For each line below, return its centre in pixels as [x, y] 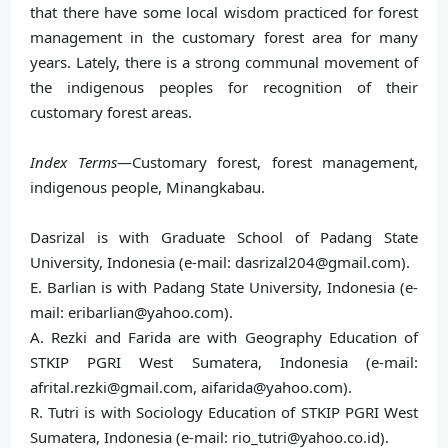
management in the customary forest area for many [224, 37]
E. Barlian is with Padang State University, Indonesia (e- [224, 287]
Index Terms [73, 162]
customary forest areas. [111, 112]
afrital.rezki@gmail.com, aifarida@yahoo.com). [191, 387]
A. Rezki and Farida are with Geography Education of [224, 337]
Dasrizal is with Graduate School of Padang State [224, 237]
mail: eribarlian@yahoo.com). [131, 312]
